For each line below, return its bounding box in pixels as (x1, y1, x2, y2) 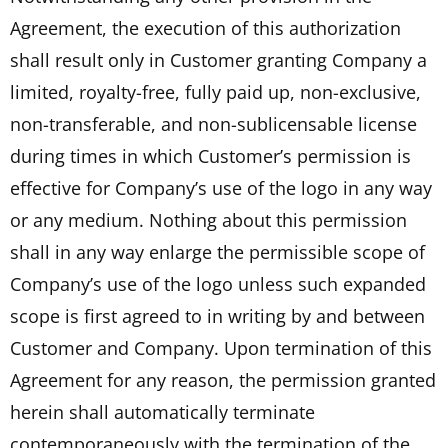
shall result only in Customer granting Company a (10, 47, 427, 72)
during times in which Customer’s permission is (10, 143, 411, 168)
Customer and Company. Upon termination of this (10, 335, 432, 360)
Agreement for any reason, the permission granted (10, 367, 436, 392)
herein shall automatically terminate (10, 399, 315, 424)
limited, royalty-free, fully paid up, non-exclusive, (10, 79, 421, 104)
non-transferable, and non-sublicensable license (10, 111, 417, 136)
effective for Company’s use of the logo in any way (10, 175, 432, 200)
